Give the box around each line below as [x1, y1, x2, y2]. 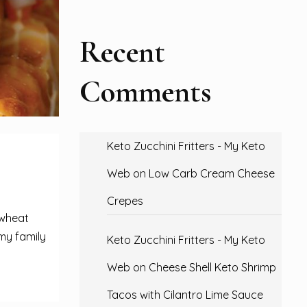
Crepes [107, 194, 143, 208]
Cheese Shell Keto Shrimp [149, 260, 276, 274]
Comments [79, 73, 212, 110]
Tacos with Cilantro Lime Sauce [107, 288, 263, 302]
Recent [79, 33, 165, 71]
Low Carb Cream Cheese [149, 167, 275, 180]
